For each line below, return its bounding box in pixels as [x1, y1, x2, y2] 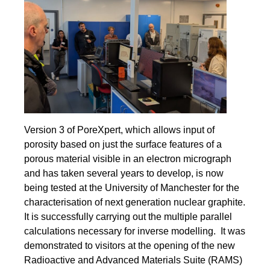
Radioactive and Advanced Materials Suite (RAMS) [24, 254, 242, 265]
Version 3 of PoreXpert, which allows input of [24, 124, 215, 135]
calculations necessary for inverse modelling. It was [24, 225, 245, 236]
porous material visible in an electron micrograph [24, 153, 231, 164]
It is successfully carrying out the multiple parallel [24, 211, 232, 222]
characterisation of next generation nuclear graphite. [24, 196, 245, 207]
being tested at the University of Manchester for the [24, 182, 239, 193]
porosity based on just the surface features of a [24, 139, 222, 149]
